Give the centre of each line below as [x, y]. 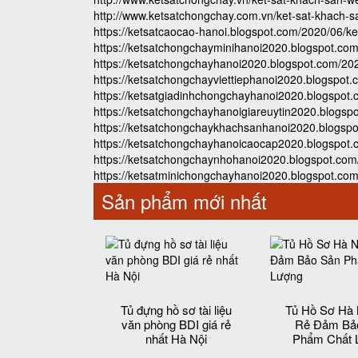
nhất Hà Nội [176, 338]
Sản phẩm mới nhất [184, 201]
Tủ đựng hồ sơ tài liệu [176, 310]
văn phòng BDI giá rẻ [176, 324]
